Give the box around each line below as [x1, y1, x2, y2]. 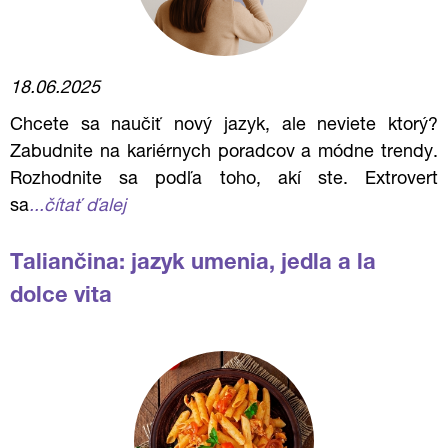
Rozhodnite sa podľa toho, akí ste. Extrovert [10, 171, 438, 189]
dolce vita [10, 286, 112, 308]
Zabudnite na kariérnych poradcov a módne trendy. [10, 144, 438, 162]
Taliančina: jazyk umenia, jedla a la [10, 253, 376, 275]
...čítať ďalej [29, 198, 126, 216]
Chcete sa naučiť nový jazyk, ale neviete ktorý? [10, 117, 438, 135]
